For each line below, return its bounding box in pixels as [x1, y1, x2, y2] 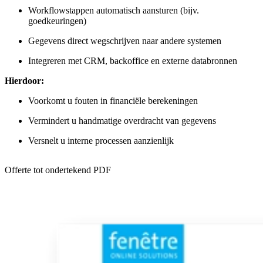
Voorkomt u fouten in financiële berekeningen [28, 95, 198, 106]
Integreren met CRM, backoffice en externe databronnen [28, 55, 237, 66]
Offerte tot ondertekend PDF [5, 164, 111, 175]
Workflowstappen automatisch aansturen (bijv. [28, 5, 199, 15]
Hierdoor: [5, 75, 44, 86]
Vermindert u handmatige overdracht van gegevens [28, 115, 216, 126]
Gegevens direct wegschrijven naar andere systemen [28, 35, 221, 46]
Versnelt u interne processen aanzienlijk [28, 135, 174, 146]
